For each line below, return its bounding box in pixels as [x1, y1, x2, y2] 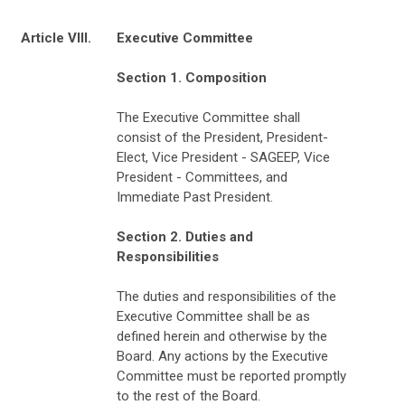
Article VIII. [21, 29, 91, 46]
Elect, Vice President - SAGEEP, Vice [117, 148, 330, 165]
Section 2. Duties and [117, 228, 253, 245]
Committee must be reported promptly [117, 367, 346, 384]
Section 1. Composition [117, 69, 267, 86]
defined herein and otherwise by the [117, 327, 327, 344]
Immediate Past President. [117, 188, 273, 205]
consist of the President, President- [117, 128, 328, 146]
